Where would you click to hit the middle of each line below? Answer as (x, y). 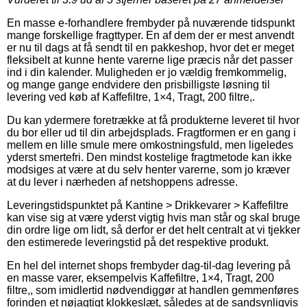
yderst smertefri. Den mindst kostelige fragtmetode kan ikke (149, 157)
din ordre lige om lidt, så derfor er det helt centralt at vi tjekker (153, 230)
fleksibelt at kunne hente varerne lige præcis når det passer (150, 60)
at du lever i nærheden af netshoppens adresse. (122, 182)
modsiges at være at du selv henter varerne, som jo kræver (148, 169)
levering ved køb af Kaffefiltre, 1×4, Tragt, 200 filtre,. (131, 97)
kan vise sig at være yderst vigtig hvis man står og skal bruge (153, 217)
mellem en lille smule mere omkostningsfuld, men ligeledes (150, 145)
